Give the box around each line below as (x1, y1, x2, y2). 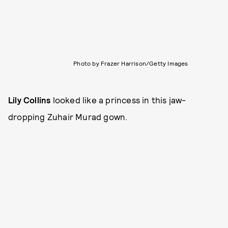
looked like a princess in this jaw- (52, 95, 186, 105)
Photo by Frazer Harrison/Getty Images (73, 60, 188, 67)
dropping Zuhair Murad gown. (8, 111, 128, 122)
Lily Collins (8, 95, 53, 105)
